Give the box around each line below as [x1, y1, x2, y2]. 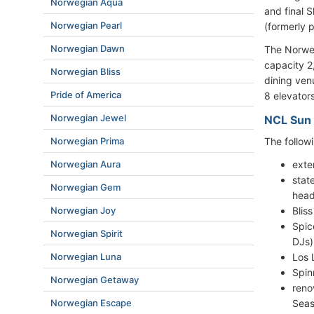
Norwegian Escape [50, 297, 132, 308]
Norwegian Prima [50, 135, 124, 146]
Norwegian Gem [50, 182, 121, 193]
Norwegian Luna [50, 251, 121, 262]
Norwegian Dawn [50, 43, 125, 54]
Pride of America [50, 89, 121, 100]
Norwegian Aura [50, 158, 121, 170]
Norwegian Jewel [50, 112, 126, 123]
